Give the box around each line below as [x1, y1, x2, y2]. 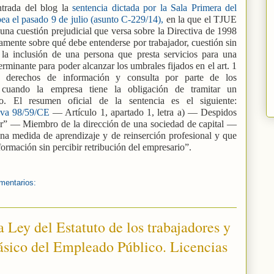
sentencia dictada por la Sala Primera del [72, 2, 237, 13]
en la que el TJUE [163, 14, 237, 25]
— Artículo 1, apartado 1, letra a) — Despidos [53, 107, 237, 118]
